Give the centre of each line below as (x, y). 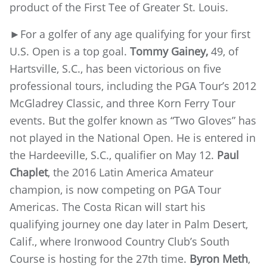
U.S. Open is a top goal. (70, 51)
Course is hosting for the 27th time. (100, 259)
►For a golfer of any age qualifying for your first (130, 34)
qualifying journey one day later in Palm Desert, (129, 224)
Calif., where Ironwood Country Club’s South (119, 241)
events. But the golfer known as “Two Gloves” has (133, 120)
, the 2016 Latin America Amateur (131, 172)
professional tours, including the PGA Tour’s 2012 (133, 86)
